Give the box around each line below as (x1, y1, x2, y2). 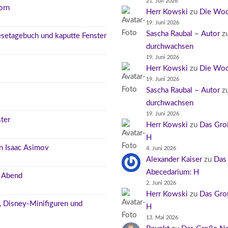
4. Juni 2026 (146, 145, 177, 151)
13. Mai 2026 (146, 214, 179, 220)
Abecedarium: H (146, 168, 199, 176)
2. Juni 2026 (146, 180, 177, 186)
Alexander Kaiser (146, 155, 203, 163)
